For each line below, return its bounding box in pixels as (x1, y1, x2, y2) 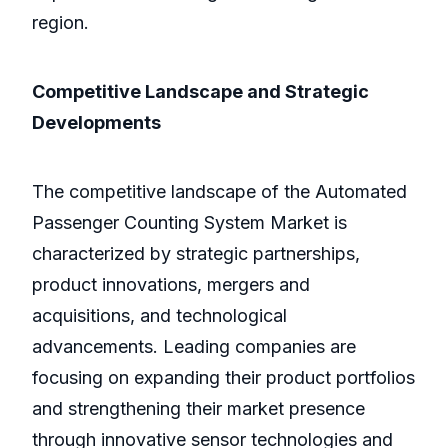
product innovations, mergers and (32, 274, 310, 296)
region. (32, 12, 89, 34)
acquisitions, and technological (32, 305, 287, 327)
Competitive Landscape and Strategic (32, 81, 369, 103)
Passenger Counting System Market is (32, 212, 347, 234)
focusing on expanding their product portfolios (32, 367, 415, 389)
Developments (32, 112, 161, 134)
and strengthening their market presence (32, 398, 365, 420)
